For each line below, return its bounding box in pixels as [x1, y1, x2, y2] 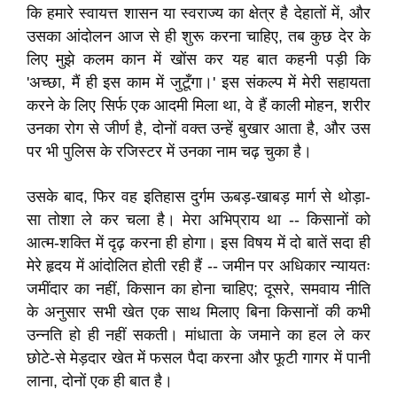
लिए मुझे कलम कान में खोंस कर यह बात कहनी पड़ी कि [27, 51, 370, 68]
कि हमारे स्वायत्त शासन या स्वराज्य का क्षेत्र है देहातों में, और [27, 4, 370, 22]
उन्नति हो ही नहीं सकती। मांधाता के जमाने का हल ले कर [27, 326, 370, 344]
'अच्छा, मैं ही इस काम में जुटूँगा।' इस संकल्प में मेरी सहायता [27, 74, 370, 91]
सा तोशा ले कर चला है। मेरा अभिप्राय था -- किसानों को [27, 211, 370, 229]
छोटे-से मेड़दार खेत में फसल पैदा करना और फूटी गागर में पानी [27, 349, 370, 367]
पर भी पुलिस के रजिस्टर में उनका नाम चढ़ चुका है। [27, 143, 312, 160]
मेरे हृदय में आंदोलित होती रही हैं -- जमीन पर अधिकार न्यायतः [27, 257, 370, 275]
